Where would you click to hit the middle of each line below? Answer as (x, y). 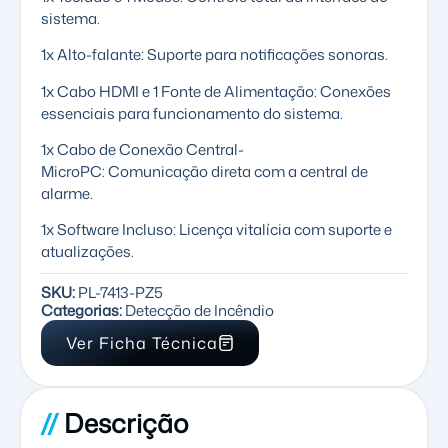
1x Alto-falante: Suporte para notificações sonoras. (214, 55)
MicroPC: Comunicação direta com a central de (204, 171)
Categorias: (81, 311)
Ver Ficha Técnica (142, 343)
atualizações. (87, 252)
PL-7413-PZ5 (120, 293)
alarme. (67, 193)
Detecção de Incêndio (198, 311)
